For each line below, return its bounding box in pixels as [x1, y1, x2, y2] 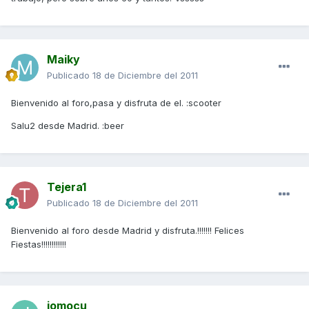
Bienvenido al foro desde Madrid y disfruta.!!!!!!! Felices [11, 225, 244, 237]
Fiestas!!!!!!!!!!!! [11, 239, 66, 250]
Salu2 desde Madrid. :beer [11, 120, 124, 132]
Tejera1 [47, 180, 86, 195]
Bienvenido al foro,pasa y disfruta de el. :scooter [11, 97, 221, 109]
